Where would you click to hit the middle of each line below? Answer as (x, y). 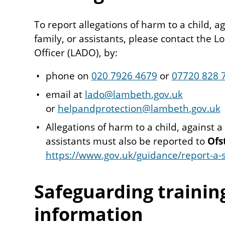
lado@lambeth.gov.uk (134, 94)
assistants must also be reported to (126, 141)
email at (65, 94)
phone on (68, 76)
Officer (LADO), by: (76, 52)
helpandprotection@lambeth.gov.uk (139, 108)
